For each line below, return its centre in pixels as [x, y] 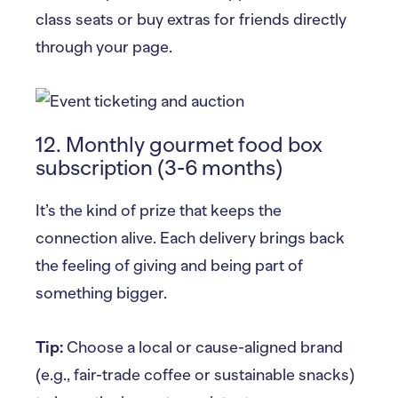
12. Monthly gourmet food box [179, 144]
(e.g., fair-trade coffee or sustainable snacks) [195, 374]
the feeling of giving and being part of [169, 265]
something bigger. [101, 293]
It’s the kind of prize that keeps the [159, 210]
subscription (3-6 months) [159, 167]
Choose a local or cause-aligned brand [203, 347]
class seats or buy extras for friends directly [191, 19]
